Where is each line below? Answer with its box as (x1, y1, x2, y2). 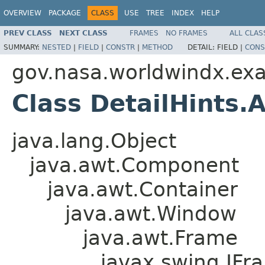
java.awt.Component (30, 153, 239, 177)
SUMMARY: (4, 43, 42, 51)
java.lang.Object (12, 128, 176, 153)
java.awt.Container (47, 177, 238, 201)
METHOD (142, 43, 173, 51)
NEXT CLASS (59, 28, 108, 37)
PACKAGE (49, 9, 81, 17)
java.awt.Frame (83, 225, 238, 250)
